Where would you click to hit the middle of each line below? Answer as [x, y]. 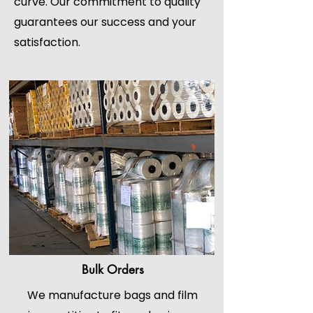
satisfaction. [47, 42]
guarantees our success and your [105, 22]
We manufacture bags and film [112, 295]
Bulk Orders [112, 270]
